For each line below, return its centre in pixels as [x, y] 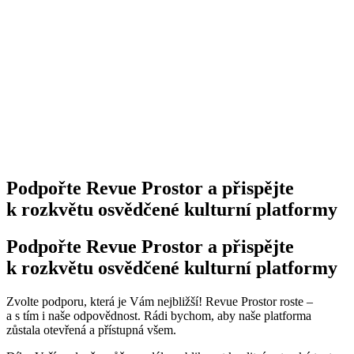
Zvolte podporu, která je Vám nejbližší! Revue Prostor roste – [160, 302]
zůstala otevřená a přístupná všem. [91, 330]
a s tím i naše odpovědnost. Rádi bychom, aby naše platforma [159, 316]
